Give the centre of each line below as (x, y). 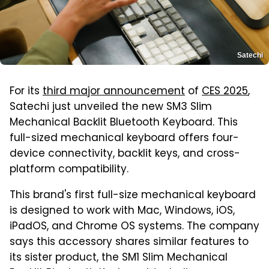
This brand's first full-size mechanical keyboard (133, 196)
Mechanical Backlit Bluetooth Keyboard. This (124, 123)
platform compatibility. (69, 170)
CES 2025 (225, 92)
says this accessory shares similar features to (129, 243)
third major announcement (114, 92)
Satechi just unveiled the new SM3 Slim (111, 108)
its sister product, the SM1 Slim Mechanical (119, 258)
